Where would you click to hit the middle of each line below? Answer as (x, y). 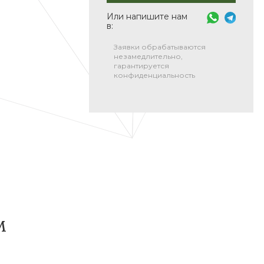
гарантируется (142, 66)
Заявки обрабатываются (160, 47)
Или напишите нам (147, 16)
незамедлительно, (148, 56)
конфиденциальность (155, 75)
